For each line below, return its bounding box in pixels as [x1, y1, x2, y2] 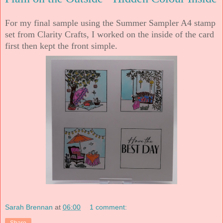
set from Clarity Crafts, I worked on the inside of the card [5, 29, 214, 39]
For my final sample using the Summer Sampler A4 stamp [5, 17, 216, 28]
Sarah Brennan [5, 203, 53, 212]
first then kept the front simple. [5, 40, 117, 51]
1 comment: [90, 203, 127, 212]
